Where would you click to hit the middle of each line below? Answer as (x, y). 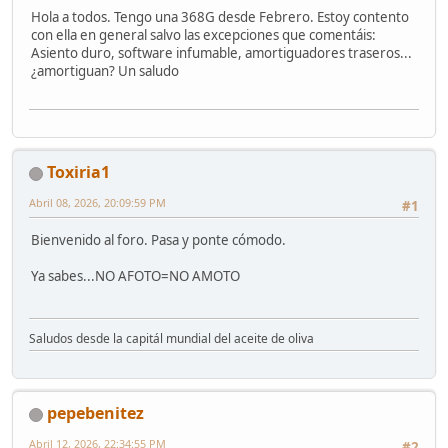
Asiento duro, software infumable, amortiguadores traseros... (221, 52)
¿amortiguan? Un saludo (105, 70)
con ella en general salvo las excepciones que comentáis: (203, 34)
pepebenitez (95, 413)
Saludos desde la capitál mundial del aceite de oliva (171, 339)
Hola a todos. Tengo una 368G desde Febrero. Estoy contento (220, 16)
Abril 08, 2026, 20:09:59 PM (97, 203)
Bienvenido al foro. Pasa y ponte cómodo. (158, 240)
